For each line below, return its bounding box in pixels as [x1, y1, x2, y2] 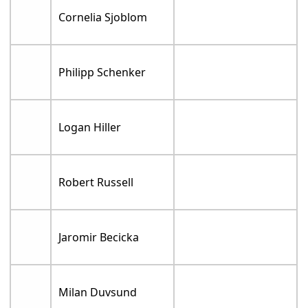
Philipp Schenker [58, 65, 146, 80]
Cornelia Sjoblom [58, 10, 148, 25]
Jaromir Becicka [58, 230, 140, 245]
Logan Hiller [58, 120, 122, 135]
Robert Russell [58, 175, 134, 190]
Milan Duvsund [58, 285, 137, 300]
